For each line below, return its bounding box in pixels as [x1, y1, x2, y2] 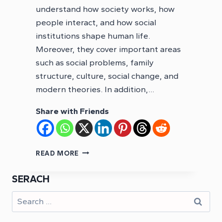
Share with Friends [36, 106, 109, 116]
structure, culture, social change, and [36, 70, 178, 81]
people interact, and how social [36, 17, 156, 27]
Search [11, 192, 38, 202]
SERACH [12, 172, 50, 185]
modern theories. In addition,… [36, 84, 154, 94]
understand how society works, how [36, 3, 175, 14]
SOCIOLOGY [78, 157, 121, 165]
